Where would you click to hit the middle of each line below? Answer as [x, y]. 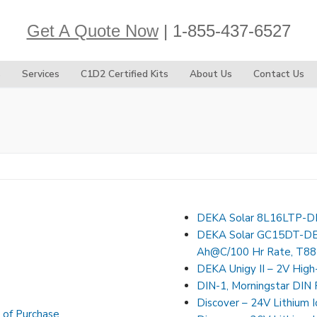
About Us [211, 74]
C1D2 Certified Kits [124, 74]
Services [40, 74]
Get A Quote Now [92, 30]
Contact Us [278, 74]
